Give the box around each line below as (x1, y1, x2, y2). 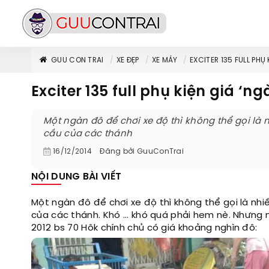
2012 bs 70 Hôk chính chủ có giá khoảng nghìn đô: (31, 223, 258, 233)
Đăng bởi (98, 148, 137, 156)
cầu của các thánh (43, 129, 133, 139)
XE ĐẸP (116, 56, 139, 64)
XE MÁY (152, 56, 177, 64)
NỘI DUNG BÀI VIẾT (31, 172, 122, 182)
